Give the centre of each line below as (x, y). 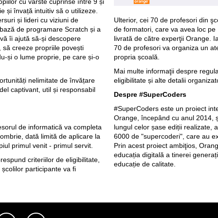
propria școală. (137, 57)
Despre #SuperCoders (150, 94)
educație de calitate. (145, 164)
